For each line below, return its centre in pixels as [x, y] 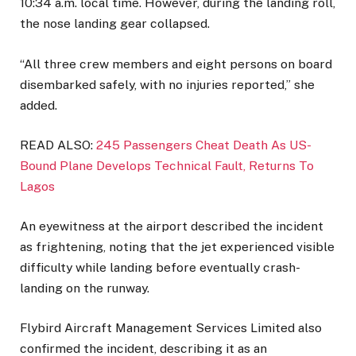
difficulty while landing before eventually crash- [160, 267]
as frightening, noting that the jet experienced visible [177, 247]
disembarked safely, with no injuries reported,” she [167, 84]
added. [39, 105]
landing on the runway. [85, 288]
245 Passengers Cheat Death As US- [204, 145]
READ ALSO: [58, 145]
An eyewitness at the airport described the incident [172, 226]
